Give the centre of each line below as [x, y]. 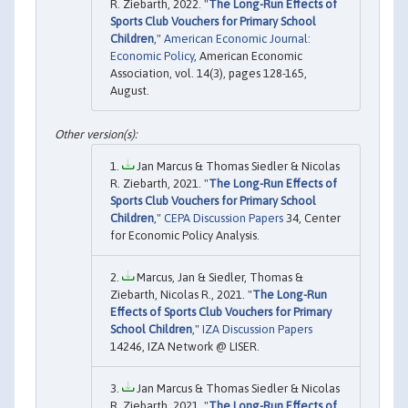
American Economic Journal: [237, 39]
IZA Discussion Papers [257, 329]
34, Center [312, 218]
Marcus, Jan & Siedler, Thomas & [219, 277]
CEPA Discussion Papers [224, 218]
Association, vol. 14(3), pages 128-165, [209, 74]
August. [130, 91]
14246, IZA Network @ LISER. [185, 346]
